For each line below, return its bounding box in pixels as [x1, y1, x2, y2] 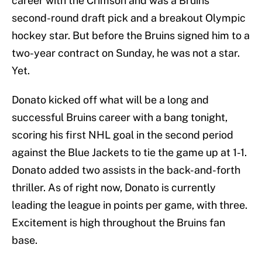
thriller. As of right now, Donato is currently [12, 181, 216, 194]
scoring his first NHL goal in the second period [12, 129, 233, 142]
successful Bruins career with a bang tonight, [12, 111, 227, 124]
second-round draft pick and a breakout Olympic [12, 12, 246, 25]
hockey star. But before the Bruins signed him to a [12, 29, 250, 42]
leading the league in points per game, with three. [12, 199, 247, 212]
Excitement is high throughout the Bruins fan [12, 216, 225, 229]
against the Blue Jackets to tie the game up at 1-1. [12, 146, 247, 159]
